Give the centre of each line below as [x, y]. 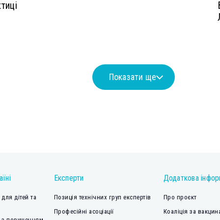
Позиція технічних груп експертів [102, 197]
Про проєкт [180, 197]
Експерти [69, 178]
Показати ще [133, 77]
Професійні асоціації [84, 212]
